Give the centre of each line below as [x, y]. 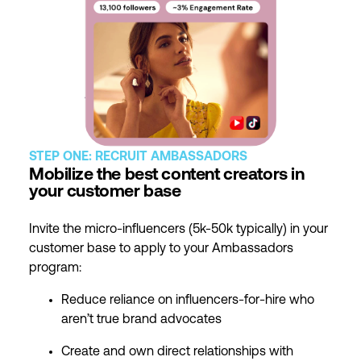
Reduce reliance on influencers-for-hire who [188, 301]
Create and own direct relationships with [177, 353]
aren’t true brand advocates [141, 320]
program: [55, 269]
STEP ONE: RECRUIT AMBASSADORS [138, 158]
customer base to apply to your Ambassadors [161, 249]
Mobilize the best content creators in [167, 176]
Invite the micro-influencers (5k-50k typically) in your [178, 230]
